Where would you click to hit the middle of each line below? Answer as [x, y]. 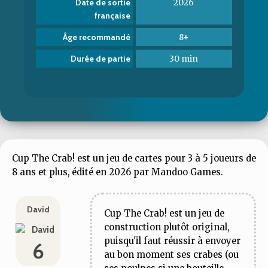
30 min [184, 59]
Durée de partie [100, 59]
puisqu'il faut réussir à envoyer [173, 241]
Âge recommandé [96, 37]
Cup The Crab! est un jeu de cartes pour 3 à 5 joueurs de [134, 158]
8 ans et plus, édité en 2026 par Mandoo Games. [118, 172]
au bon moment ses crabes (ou [172, 255]
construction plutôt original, [167, 227]
